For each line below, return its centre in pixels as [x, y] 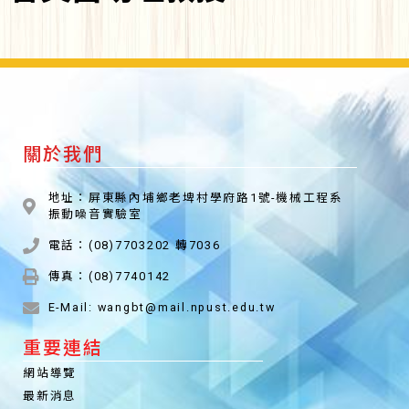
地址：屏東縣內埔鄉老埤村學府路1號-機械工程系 [195, 197]
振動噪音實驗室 [95, 214]
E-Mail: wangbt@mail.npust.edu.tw [162, 307]
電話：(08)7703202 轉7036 [134, 245]
